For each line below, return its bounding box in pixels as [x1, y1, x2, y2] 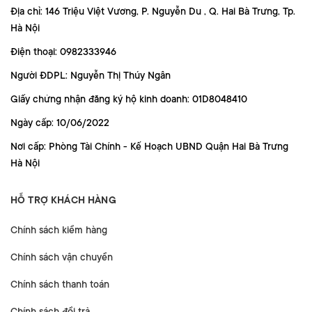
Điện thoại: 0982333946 [10, 45, 116, 57]
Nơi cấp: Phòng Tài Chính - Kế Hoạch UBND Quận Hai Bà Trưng [10, 140, 288, 152]
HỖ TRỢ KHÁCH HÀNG [10, 194, 116, 205]
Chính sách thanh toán [10, 278, 109, 290]
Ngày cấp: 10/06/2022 [10, 116, 109, 128]
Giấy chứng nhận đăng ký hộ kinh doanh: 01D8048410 [10, 93, 247, 104]
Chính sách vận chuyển [10, 251, 113, 263]
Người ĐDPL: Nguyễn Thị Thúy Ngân [10, 69, 171, 81]
